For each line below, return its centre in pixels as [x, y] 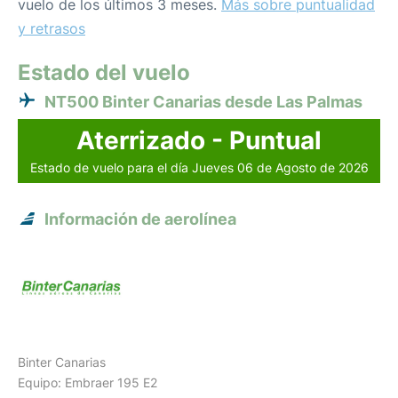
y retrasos [52, 28]
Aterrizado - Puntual [199, 140]
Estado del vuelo [104, 72]
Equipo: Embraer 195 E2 [88, 382]
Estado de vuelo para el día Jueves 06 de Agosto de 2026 [199, 167]
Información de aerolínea [140, 219]
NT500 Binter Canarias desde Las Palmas [203, 102]
